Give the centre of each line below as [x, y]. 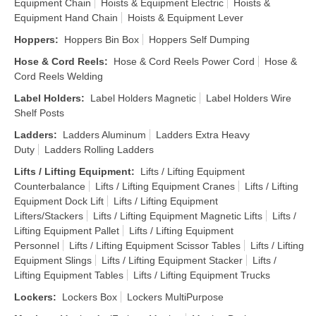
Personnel [37, 245]
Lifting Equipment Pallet [67, 231]
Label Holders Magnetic [143, 98]
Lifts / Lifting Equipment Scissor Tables [155, 245]
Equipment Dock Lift [59, 201]
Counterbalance [50, 186]
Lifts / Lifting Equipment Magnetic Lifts [178, 216]
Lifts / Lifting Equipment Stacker [172, 260]
